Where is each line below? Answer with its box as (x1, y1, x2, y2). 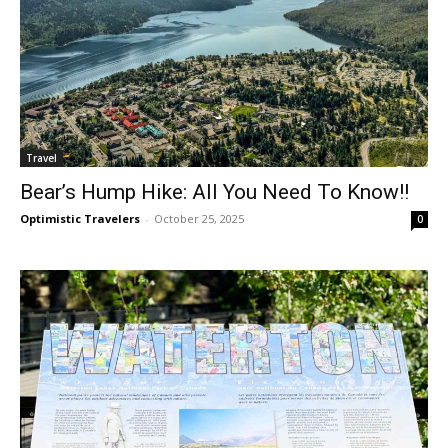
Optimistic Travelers (20, 210, 140, 226)
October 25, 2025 (154, 210, 244, 226)
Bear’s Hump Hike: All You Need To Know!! (20, 179, 409, 204)
